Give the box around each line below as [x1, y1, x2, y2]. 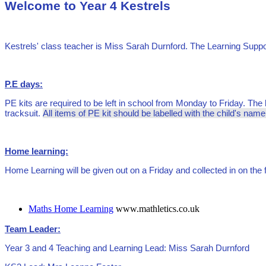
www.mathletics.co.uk [116, 204, 199, 214]
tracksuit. [5, 108, 43, 119]
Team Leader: [5, 224, 61, 235]
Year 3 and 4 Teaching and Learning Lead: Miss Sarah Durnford [5, 243, 249, 254]
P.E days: [5, 79, 43, 90]
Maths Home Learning [28, 204, 113, 214]
